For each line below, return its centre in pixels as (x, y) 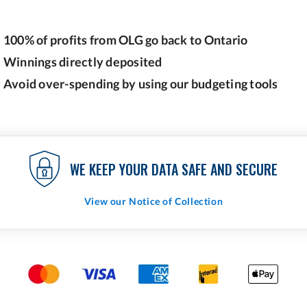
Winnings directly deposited (83, 62)
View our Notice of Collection (153, 201)
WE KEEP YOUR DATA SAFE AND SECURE (174, 169)
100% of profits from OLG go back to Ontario (126, 40)
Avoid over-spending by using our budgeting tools (141, 84)
